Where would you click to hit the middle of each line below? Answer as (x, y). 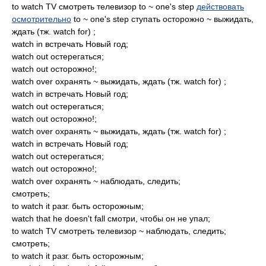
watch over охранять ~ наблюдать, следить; (96, 181)
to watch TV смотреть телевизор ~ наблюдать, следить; (119, 231)
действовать (220, 7)
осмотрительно (42, 19)
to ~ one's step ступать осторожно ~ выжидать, (162, 19)
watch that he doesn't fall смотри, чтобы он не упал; (111, 218)
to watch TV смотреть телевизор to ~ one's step (104, 7)
